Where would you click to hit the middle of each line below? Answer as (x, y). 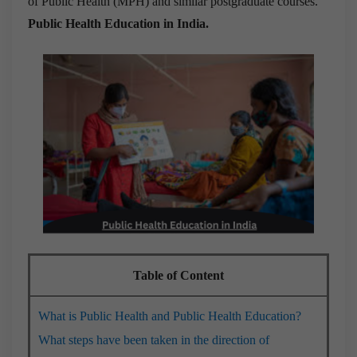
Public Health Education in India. (118, 23)
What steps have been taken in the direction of (154, 339)
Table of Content (178, 275)
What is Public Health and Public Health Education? (170, 316)
